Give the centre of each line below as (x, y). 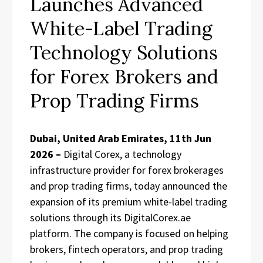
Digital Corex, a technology (122, 154)
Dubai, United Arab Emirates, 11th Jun (121, 138)
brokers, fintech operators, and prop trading (127, 249)
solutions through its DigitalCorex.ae (110, 217)
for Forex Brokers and (124, 76)
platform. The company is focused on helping (129, 233)
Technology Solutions (124, 52)
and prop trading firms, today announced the (129, 186)
